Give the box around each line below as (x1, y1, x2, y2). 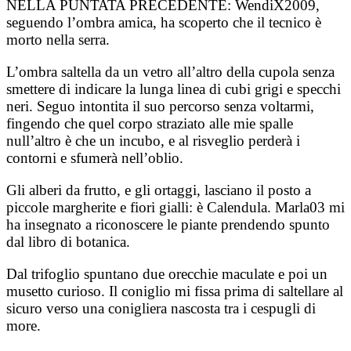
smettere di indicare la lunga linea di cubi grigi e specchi (6, 80, 341, 97)
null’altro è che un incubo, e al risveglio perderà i (6, 132, 300, 149)
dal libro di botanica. (6, 233, 130, 250)
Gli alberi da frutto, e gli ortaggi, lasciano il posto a (6, 181, 311, 198)
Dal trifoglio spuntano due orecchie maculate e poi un (6, 265, 327, 282)
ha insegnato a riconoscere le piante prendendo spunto (6, 215, 330, 233)
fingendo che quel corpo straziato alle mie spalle (6, 114, 293, 132)
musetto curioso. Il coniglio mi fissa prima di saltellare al (6, 282, 343, 299)
